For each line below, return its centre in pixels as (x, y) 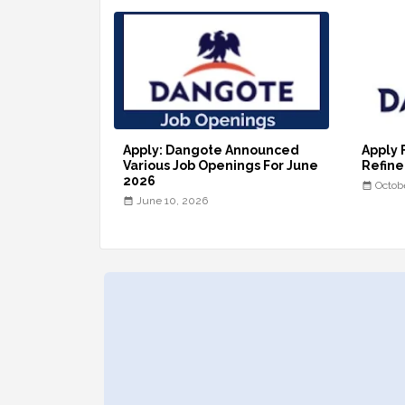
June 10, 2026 (172, 200)
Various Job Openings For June (220, 165)
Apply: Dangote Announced (211, 150)
